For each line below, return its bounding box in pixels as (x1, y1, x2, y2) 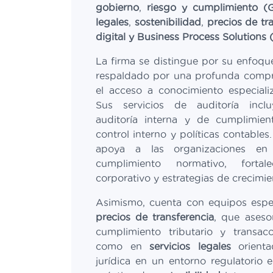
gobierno (96, 2, 139, 13)
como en (96, 241, 150, 252)
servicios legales (149, 241, 231, 252)
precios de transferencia (96, 211, 214, 222)
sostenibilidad (134, 16, 201, 27)
